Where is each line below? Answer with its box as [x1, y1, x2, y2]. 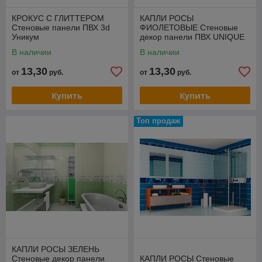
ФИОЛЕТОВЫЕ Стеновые [140, 23, 238, 32]
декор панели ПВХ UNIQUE [140, 32, 244, 42]
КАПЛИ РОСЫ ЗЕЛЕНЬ [12, 244, 99, 254]
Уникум [12, 32, 39, 42]
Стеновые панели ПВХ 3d [12, 23, 110, 32]
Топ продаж [136, 116, 180, 125]
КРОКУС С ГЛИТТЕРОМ [12, 13, 104, 23]
